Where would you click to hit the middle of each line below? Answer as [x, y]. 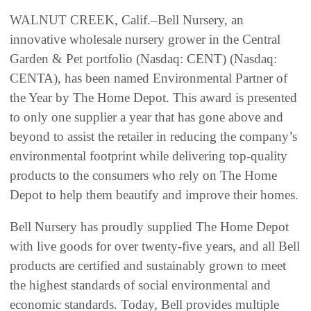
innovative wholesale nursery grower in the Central [145, 39]
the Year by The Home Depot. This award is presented [153, 97]
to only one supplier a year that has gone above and [146, 117]
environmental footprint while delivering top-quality [149, 155]
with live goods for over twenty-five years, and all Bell [155, 246]
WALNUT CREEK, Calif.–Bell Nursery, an [127, 19]
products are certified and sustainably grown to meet [148, 265]
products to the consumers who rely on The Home [143, 175]
